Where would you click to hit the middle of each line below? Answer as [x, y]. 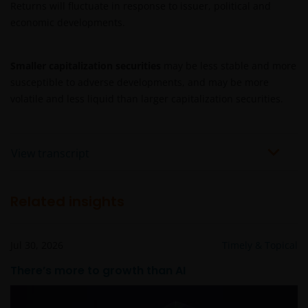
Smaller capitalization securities [86, 66]
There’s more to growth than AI [98, 270]
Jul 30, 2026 [37, 245]
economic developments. [68, 23]
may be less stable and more [229, 66]
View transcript [50, 153]
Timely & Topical [260, 245]
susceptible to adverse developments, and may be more [140, 82]
